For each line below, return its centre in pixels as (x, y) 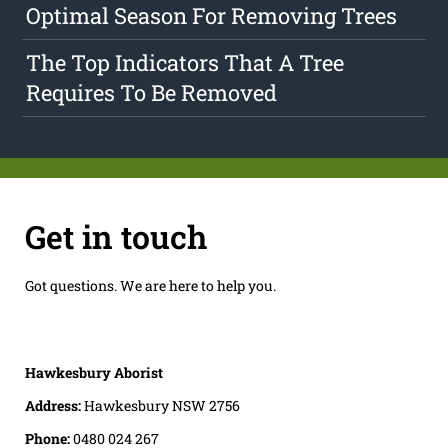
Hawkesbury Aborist (93, 372)
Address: (54, 405)
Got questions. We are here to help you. (150, 285)
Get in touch (115, 236)
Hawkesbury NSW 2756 (161, 405)
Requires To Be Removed (152, 93)
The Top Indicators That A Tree (185, 63)
